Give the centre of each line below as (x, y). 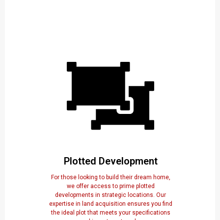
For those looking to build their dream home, (110, 178)
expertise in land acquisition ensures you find (110, 204)
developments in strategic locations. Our (110, 195)
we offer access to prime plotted (110, 186)
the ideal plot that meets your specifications (110, 213)
